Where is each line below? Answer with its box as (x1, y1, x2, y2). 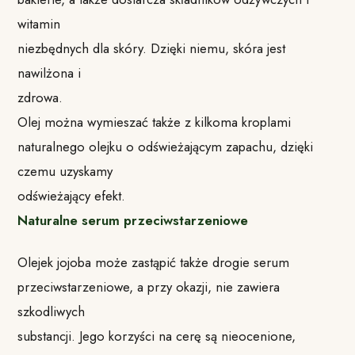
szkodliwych (17, 301, 86, 321)
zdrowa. (17, 87, 63, 107)
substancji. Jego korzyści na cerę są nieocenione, (17, 326, 296, 345)
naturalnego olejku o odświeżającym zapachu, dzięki (17, 136, 314, 156)
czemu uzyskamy (17, 161, 113, 181)
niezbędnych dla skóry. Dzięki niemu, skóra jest (17, 38, 286, 58)
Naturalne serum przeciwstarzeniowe (17, 210, 249, 230)
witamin (17, 13, 61, 33)
